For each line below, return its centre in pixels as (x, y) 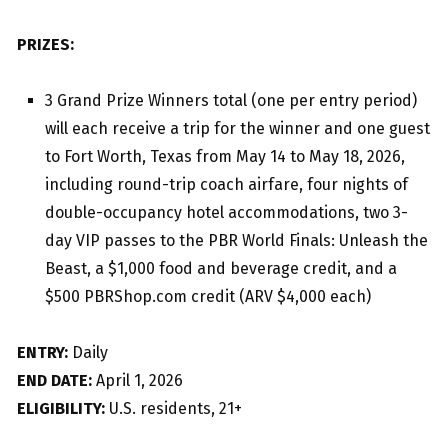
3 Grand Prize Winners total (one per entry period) (231, 101)
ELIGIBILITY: (61, 409)
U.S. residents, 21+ (173, 409)
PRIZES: (45, 45)
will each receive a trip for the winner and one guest (237, 129)
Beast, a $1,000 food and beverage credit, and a (221, 269)
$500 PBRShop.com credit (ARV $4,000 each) (208, 297)
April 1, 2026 (137, 381)
